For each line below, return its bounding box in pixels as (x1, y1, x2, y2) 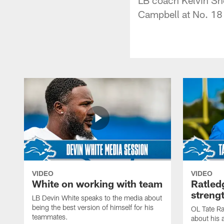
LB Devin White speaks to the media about (32, 193, 162, 202)
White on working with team (32, 177, 162, 189)
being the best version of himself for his (32, 202, 153, 211)
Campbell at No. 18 (138, 7, 222, 20)
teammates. (32, 212, 68, 221)
